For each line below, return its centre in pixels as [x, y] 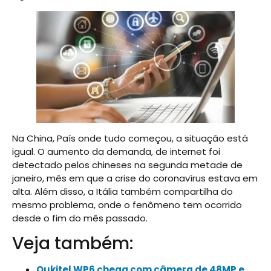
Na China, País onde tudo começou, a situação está [130, 138]
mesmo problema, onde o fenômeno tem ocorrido [127, 204]
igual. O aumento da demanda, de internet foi [116, 151]
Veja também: [73, 243]
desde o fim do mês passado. [80, 218]
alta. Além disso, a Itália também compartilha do [122, 191]
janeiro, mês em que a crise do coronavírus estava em [135, 178]
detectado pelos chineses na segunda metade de [127, 165]
